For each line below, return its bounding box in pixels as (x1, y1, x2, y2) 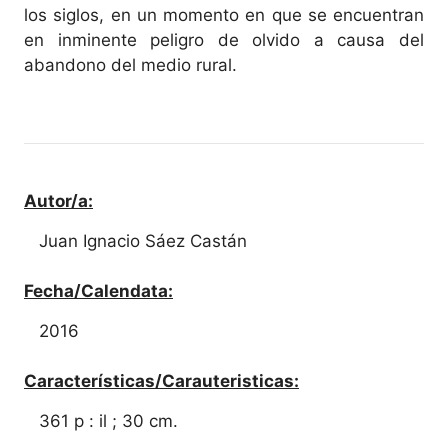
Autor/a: (24, 191, 93, 211)
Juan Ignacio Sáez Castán (39, 231, 247, 251)
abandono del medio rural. (24, 54, 237, 75)
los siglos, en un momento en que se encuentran (24, 4, 424, 25)
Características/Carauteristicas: (24, 371, 299, 391)
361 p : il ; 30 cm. (39, 411, 178, 431)
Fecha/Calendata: (24, 281, 173, 301)
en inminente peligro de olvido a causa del (24, 29, 424, 50)
